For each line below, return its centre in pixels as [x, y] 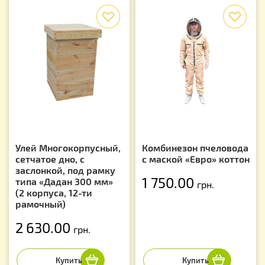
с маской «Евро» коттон [196, 159]
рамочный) [41, 204]
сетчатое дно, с [50, 159]
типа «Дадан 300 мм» [64, 182]
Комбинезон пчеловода [195, 148]
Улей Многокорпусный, [68, 148]
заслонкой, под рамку [65, 170]
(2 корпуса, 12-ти [54, 193]
